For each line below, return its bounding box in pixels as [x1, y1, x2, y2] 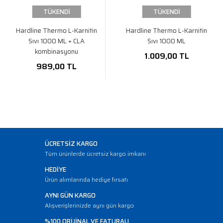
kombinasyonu [35, 46, 78, 57]
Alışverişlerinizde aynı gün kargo [45, 201, 134, 210]
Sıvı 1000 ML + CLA [28, 36, 85, 46]
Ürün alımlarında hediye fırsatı [45, 175, 128, 184]
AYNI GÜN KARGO [45, 190, 96, 201]
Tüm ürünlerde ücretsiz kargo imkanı [45, 149, 146, 158]
